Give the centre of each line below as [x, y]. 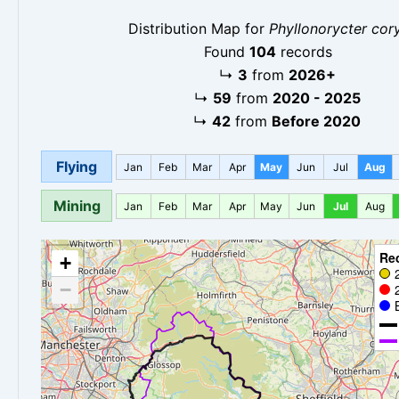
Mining [77, 206]
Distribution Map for [198, 29]
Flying [77, 167]
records [304, 52]
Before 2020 [316, 122]
